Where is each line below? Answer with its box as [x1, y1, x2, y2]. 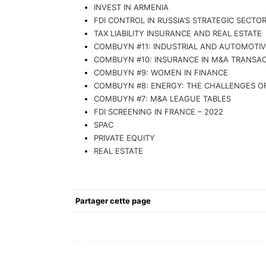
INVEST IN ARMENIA [94, 2, 169, 12]
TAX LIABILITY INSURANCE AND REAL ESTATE [94, 28, 262, 39]
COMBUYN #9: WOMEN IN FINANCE [94, 68, 228, 78]
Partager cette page [75, 196, 151, 206]
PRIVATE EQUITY [94, 133, 155, 143]
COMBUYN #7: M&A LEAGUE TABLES [94, 94, 231, 104]
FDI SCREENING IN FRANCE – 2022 [94, 107, 223, 117]
